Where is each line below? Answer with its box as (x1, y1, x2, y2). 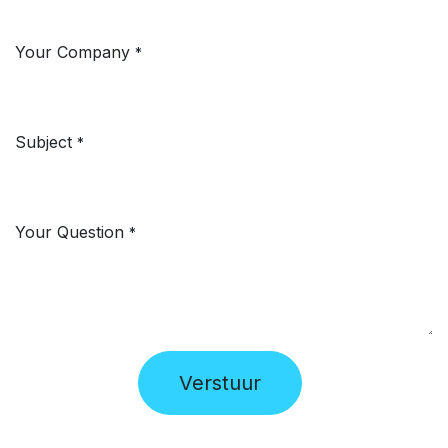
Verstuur (179, 371, 261, 395)
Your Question (15, 222, 124, 242)
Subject (15, 132, 72, 152)
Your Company (15, 42, 130, 62)
